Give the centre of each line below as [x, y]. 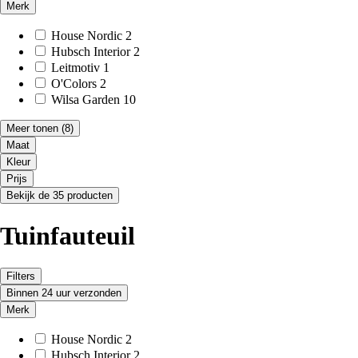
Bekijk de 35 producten [60, 196]
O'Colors [74, 84]
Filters [21, 276]
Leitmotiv [76, 68]
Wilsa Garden [86, 100]
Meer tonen [32, 129]
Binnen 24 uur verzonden [64, 293]
